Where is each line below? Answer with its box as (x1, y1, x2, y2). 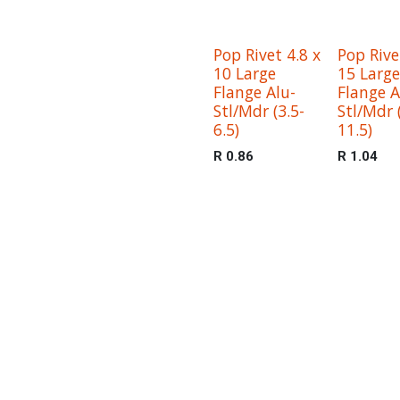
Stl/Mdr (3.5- (213, 100, 304, 121)
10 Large (213, 62, 276, 84)
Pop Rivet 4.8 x (213, 44, 321, 65)
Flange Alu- (213, 81, 296, 103)
